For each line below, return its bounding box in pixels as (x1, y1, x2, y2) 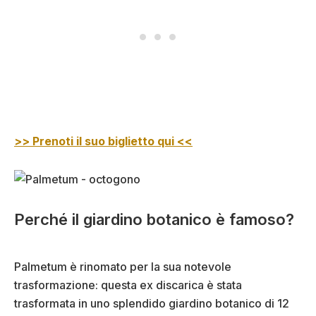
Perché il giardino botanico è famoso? (14, 209, 294, 229)
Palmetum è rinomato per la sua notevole (14, 259, 231, 274)
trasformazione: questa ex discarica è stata (14, 277, 242, 292)
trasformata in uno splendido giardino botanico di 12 (14, 296, 289, 310)
